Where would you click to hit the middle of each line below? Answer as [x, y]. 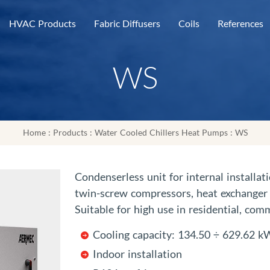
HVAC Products [42, 24]
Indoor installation [137, 254]
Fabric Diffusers [127, 24]
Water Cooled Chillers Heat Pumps [161, 133]
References [240, 24]
